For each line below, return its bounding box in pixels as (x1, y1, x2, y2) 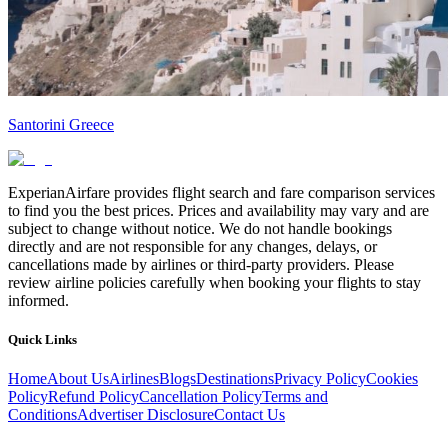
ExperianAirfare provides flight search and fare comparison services (8, 183, 435, 201)
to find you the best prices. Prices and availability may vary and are (8, 201, 429, 219)
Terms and (262, 388, 328, 406)
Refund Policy (48, 388, 139, 406)
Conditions (8, 406, 77, 424)
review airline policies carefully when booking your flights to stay (8, 273, 421, 291)
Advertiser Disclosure (77, 406, 214, 424)
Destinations (196, 370, 274, 388)
